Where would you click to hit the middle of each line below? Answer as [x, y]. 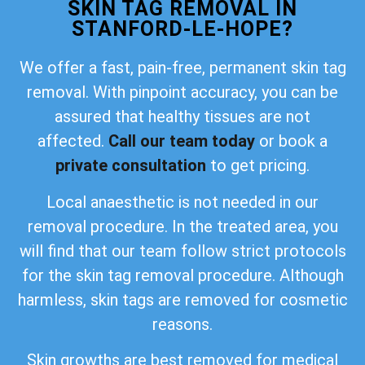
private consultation [131, 166]
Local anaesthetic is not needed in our [182, 202]
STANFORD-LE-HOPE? [182, 29]
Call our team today [182, 141]
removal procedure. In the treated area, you [182, 226]
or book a [291, 141]
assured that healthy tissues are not [182, 117]
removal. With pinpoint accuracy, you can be [182, 92]
